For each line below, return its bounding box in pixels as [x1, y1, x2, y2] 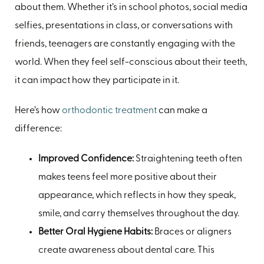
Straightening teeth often [134, 154, 242, 164]
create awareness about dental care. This [38, 246, 214, 256]
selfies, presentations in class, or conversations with [15, 21, 233, 31]
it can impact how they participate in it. [15, 76, 179, 86]
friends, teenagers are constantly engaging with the [15, 39, 235, 49]
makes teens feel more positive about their [38, 173, 217, 183]
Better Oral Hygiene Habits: [38, 227, 153, 237]
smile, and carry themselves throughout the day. [38, 209, 239, 219]
